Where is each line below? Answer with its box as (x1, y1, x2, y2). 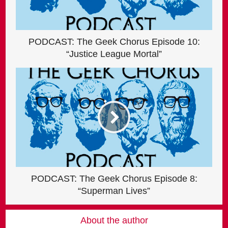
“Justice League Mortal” (66, 48, 162, 59)
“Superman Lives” (78, 185, 150, 196)
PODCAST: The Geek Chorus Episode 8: (31, 173, 197, 184)
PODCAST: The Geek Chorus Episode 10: (28, 36, 200, 47)
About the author (80, 215, 148, 225)
